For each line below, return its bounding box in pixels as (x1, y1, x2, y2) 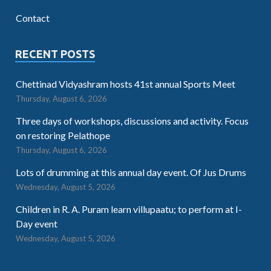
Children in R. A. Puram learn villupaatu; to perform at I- (16, 203, 242, 215)
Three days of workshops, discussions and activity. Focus (16, 114, 249, 126)
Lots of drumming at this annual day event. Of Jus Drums (16, 166, 246, 178)
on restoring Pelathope (16, 129, 110, 141)
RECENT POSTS (15, 47, 95, 60)
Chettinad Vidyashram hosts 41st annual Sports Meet (16, 77, 235, 90)
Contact (16, 11, 50, 24)
